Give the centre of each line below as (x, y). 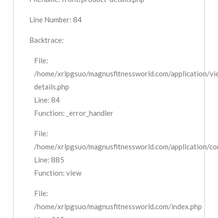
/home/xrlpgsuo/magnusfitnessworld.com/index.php (118, 207)
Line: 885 (49, 160)
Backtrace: (47, 40)
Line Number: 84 (56, 20)
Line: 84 (47, 100)
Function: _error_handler (74, 113)
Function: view (58, 173)
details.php (52, 87)
